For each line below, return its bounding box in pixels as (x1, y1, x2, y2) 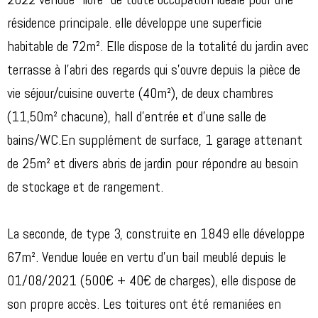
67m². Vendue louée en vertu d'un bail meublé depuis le (7, 251, 286, 266)
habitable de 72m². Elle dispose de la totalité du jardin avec (7, 40, 309, 55)
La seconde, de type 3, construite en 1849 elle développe (7, 228, 305, 243)
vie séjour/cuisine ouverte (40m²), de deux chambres (7, 87, 273, 102)
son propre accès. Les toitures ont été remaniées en (7, 298, 281, 313)
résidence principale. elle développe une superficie (7, 17, 262, 32)
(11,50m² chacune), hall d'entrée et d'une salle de (7, 111, 266, 126)
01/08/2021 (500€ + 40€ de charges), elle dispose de (7, 275, 296, 290)
